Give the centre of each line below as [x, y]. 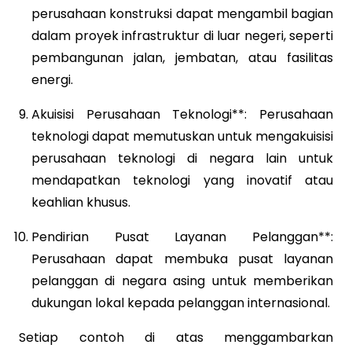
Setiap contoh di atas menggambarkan [176, 337]
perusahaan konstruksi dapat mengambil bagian [182, 13]
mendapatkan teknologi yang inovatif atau [182, 180]
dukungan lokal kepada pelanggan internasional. [181, 302]
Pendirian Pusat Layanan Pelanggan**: [182, 236]
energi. [52, 79]
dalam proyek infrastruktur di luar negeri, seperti [182, 35]
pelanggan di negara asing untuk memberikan [182, 280]
